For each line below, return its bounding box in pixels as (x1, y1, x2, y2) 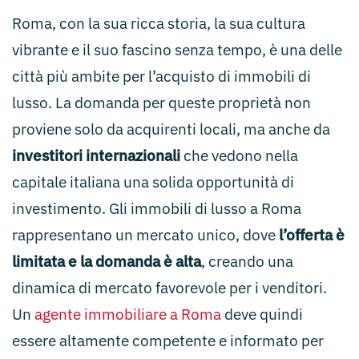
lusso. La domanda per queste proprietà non (12, 93, 311, 112)
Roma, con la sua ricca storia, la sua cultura (12, 14, 305, 33)
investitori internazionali (12, 146, 180, 165)
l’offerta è (279, 225, 345, 244)
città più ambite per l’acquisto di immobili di (12, 67, 311, 86)
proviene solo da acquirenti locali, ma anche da (12, 119, 330, 139)
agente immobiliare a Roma (34, 305, 221, 324)
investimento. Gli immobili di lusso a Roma (12, 199, 301, 218)
